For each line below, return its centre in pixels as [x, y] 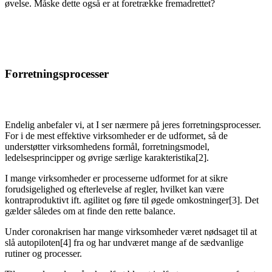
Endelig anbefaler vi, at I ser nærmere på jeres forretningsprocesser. [133, 124]
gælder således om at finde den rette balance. [90, 211]
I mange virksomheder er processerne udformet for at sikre [116, 178]
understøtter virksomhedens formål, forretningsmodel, [107, 146]
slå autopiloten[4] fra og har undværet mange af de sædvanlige [124, 242]
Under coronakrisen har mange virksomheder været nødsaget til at [131, 231]
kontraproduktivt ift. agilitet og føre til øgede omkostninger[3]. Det [132, 200]
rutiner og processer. [43, 253]
